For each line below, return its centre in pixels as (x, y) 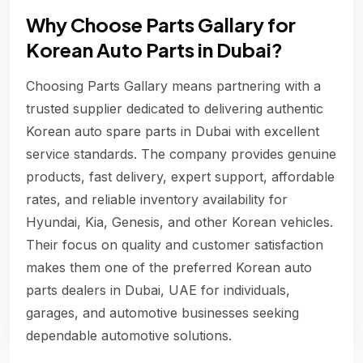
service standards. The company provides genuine (181, 154)
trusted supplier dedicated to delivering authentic (175, 109)
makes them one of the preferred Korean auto (169, 268)
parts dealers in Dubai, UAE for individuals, (158, 290)
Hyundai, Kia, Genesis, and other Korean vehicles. (179, 222)
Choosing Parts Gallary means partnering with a (173, 86)
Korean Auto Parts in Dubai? (154, 50)
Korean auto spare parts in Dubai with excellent (173, 132)
